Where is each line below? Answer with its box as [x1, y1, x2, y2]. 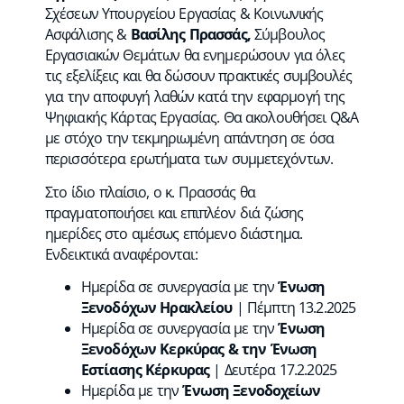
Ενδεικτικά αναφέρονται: [45, 243, 197, 264]
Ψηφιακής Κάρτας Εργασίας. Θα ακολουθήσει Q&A [45, 107, 358, 127]
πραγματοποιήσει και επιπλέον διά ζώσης [45, 202, 303, 223]
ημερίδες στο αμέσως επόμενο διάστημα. [45, 223, 302, 243]
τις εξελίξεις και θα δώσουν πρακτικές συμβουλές [45, 66, 353, 86]
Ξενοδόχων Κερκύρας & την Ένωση [81, 339, 317, 359]
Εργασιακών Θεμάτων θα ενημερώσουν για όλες [45, 45, 344, 65]
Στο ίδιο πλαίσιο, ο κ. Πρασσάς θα [45, 181, 256, 202]
